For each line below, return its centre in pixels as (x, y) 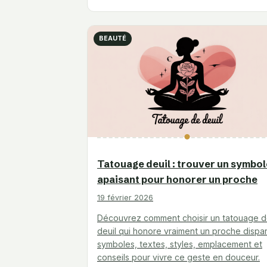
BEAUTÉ (113, 39)
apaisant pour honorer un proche (177, 179)
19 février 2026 (125, 198)
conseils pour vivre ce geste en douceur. (178, 257)
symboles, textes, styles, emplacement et (180, 244)
